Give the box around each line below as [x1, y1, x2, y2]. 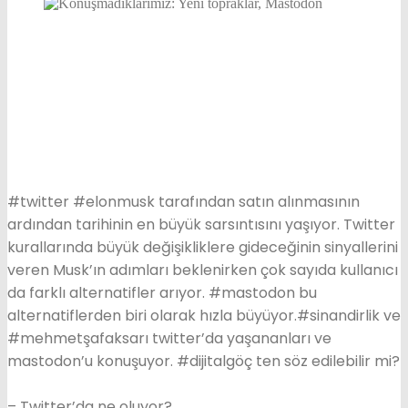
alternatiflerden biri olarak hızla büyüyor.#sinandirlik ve [7, 304, 401, 326]
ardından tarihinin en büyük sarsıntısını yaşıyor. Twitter [7, 213, 395, 235]
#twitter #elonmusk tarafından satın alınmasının [7, 190, 360, 212]
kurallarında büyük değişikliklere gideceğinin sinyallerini [7, 236, 398, 258]
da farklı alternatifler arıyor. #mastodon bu [7, 281, 317, 303]
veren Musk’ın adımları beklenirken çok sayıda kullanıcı [7, 259, 398, 280]
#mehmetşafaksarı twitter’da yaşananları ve [7, 327, 331, 349]
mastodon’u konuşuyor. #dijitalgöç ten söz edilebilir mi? [7, 350, 400, 372]
